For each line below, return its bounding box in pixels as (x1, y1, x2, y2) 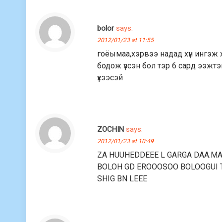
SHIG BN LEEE (97, 173, 148, 183)
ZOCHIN (97, 124, 124, 134)
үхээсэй (97, 72, 123, 82)
